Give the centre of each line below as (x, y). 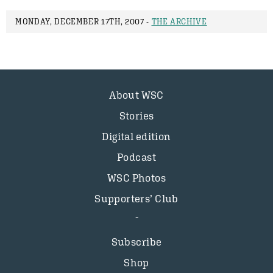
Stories (136, 116)
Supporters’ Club (136, 199)
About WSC (136, 95)
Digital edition (136, 136)
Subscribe (136, 242)
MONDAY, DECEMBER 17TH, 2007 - (83, 22)
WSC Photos (136, 178)
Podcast (136, 157)
